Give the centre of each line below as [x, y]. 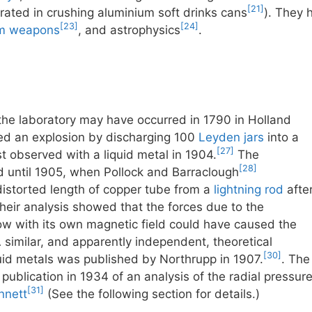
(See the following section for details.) [152, 294]
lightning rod [249, 189]
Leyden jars [231, 137]
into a [281, 137]
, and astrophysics [129, 30]
